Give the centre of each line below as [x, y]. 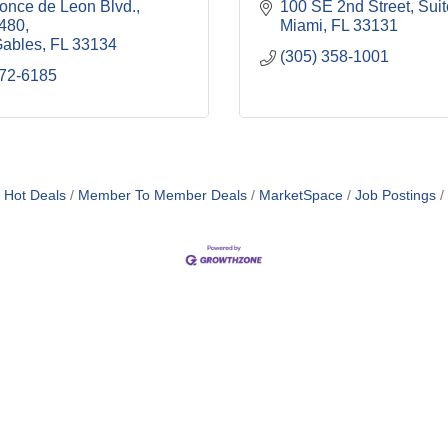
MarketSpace [301, 195]
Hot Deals [35, 195]
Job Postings [395, 195]
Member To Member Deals [162, 195]
